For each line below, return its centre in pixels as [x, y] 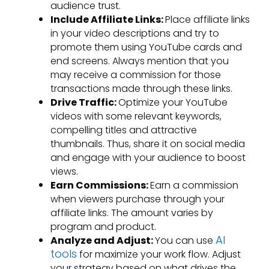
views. [64, 171]
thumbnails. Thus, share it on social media [148, 144]
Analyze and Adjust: [103, 240]
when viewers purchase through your [138, 199]
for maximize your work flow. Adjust [159, 254]
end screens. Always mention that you [140, 61]
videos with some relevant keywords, [136, 116]
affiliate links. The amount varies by [132, 213]
